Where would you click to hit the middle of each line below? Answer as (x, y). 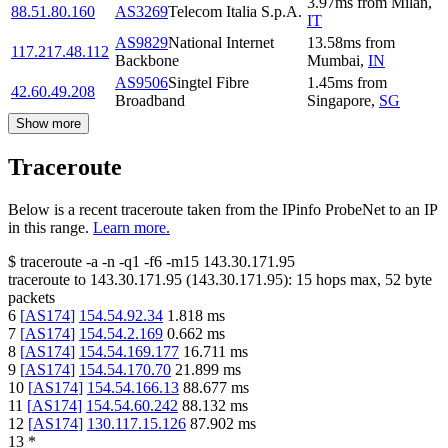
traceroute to (47, 279)
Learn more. (131, 227)
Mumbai (333, 60)
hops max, (348, 279)
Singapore (339, 100)
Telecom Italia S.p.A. (235, 11)
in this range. (48, 227)
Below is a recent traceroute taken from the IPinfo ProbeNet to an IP (222, 209)
